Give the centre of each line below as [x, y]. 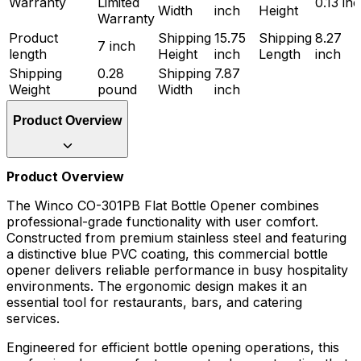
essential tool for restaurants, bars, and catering [154, 303]
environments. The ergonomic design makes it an [157, 286]
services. [33, 319]
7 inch [116, 46]
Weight [29, 90]
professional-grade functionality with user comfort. [162, 222]
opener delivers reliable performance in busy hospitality [177, 270]
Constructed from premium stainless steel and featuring [176, 238]
